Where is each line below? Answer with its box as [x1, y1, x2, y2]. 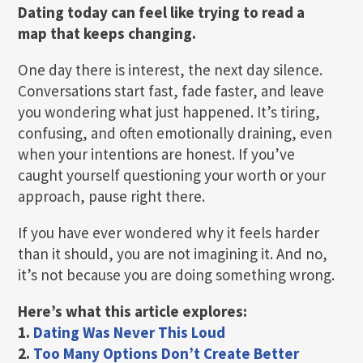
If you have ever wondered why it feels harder [18, 222, 319, 242]
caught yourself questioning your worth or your [18, 164, 326, 185]
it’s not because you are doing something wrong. [18, 264, 335, 284]
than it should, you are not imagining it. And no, [18, 243, 327, 263]
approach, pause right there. [18, 186, 205, 206]
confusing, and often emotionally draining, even [18, 122, 332, 143]
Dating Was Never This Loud [33, 322, 225, 342]
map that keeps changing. [18, 23, 196, 43]
